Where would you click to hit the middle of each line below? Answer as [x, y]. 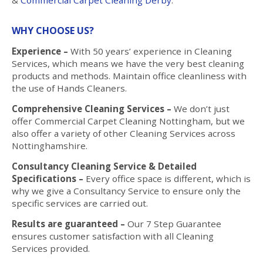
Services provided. [51, 248]
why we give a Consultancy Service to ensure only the [126, 190]
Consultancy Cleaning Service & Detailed [104, 166]
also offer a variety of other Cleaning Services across [124, 133]
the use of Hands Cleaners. [69, 88]
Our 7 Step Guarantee [173, 223]
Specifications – [48, 178]
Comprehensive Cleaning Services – [92, 108]
